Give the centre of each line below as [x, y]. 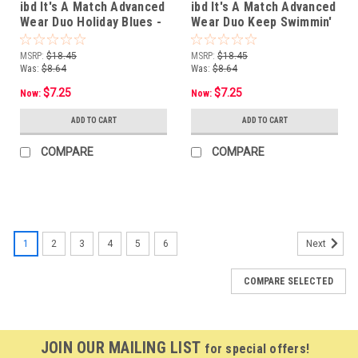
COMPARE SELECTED [288, 281]
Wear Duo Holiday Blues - [91, 22]
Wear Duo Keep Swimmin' [262, 22]
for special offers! [257, 348]
